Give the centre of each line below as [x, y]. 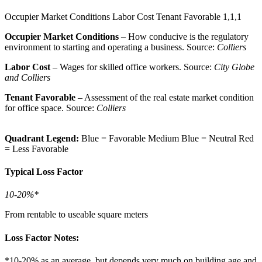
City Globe [234, 67]
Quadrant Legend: [43, 138]
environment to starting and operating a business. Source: [111, 47]
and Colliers [27, 77]
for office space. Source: [51, 108]
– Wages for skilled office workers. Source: [132, 67]
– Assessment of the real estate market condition [165, 97]
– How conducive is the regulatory [184, 36]
